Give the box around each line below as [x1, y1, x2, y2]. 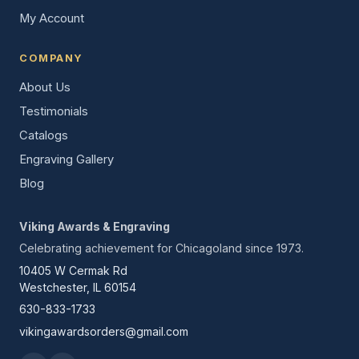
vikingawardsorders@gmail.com [19, 324, 188, 338]
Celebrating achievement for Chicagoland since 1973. [19, 241, 304, 256]
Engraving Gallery [19, 151, 114, 167]
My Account [19, 11, 84, 26]
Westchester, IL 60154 [19, 280, 136, 294]
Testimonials [19, 103, 88, 119]
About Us [19, 79, 71, 95]
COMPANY [19, 52, 83, 65]
